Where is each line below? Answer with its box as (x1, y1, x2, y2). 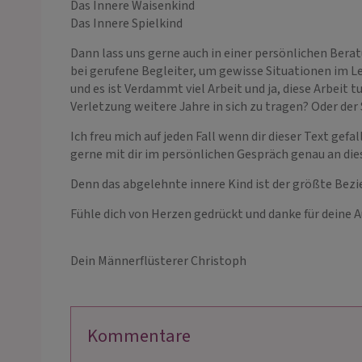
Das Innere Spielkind (70, 14, 183, 32)
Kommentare (87, 322, 191, 349)
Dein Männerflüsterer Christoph (70, 251, 246, 270)
